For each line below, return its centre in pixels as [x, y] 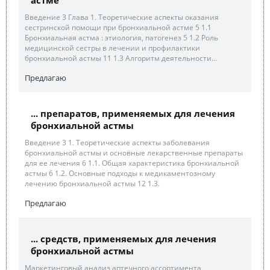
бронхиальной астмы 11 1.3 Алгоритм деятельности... [121, 58]
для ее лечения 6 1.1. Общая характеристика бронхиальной [132, 163]
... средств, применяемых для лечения [124, 239]
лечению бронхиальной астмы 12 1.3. [92, 184]
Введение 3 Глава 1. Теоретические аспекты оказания [122, 17]
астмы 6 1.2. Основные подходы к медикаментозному [120, 173]
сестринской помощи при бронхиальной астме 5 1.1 [118, 27]
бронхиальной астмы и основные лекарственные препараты [134, 153]
